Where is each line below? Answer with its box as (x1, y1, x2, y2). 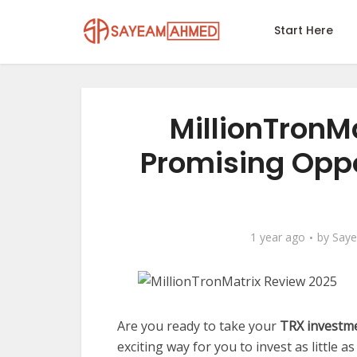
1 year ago (250, 229, 305, 245)
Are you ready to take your (117, 317, 280, 335)
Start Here (274, 22, 333, 38)
